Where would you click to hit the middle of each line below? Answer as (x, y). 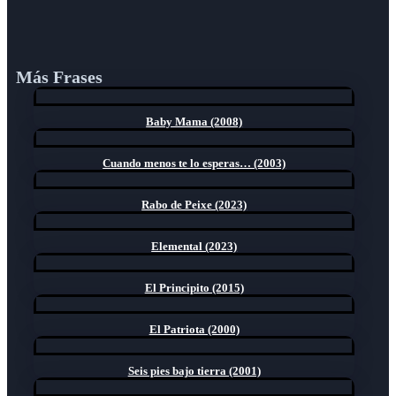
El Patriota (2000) (194, 329)
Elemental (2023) (194, 246)
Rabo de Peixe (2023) (194, 204)
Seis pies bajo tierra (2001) (194, 370)
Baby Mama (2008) (194, 121)
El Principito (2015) (194, 287)
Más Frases (59, 76)
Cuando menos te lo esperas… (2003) (194, 163)
